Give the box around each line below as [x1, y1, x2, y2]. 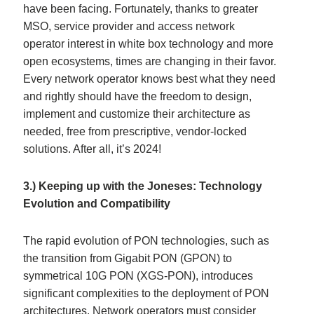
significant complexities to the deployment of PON [23, 287, 270, 299]
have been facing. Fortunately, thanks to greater [23, 2, 259, 15]
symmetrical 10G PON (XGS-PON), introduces [23, 269, 254, 282]
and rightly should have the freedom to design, [23, 90, 252, 102]
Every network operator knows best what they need [23, 72, 276, 85]
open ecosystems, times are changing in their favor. [23, 55, 277, 67]
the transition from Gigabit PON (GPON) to [23, 252, 233, 264]
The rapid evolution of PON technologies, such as [23, 234, 270, 247]
